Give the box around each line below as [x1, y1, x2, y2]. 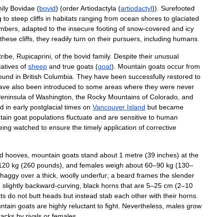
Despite [114, 52, 137, 60]
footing [96, 25, 117, 32]
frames [137, 171, 158, 179]
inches [157, 151, 177, 159]
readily [51, 35, 72, 43]
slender [171, 171, 194, 179]
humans [173, 35, 198, 43]
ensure [49, 124, 70, 131]
